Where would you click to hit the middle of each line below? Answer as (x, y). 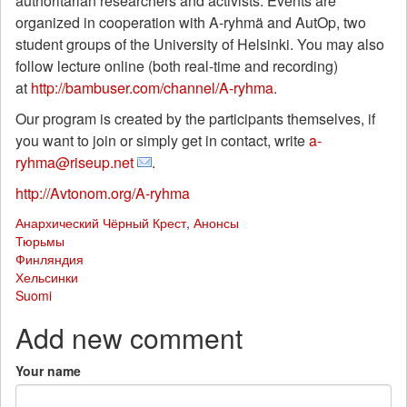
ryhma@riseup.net (74, 162)
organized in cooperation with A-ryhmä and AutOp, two (191, 22)
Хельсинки (47, 277)
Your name (48, 371)
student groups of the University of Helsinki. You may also (200, 44)
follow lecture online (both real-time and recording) (177, 66)
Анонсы (216, 223)
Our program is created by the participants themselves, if (195, 119)
